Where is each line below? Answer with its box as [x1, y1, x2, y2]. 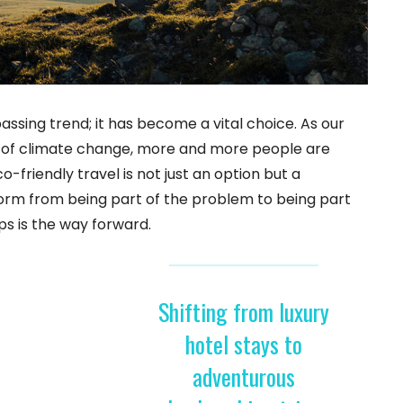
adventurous [193, 358, 295, 394]
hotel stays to [185, 326, 302, 362]
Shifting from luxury [158, 293, 329, 329]
